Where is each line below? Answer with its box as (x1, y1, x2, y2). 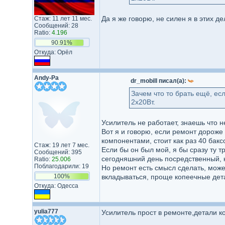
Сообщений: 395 (34, 149, 82, 156)
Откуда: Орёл (34, 49, 72, 56)
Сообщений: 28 (34, 22, 78, 29)
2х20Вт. (131, 98, 155, 106)
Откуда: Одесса (34, 182, 78, 189)
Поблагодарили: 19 (34, 163, 89, 170)
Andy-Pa (34, 74, 59, 81)
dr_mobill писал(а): (130, 77, 188, 84)
